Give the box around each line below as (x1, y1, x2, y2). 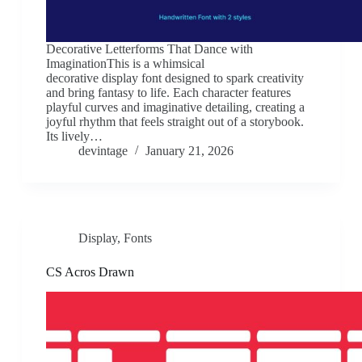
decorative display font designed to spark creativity (45, 71, 304, 86)
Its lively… (45, 129, 103, 144)
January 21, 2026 (145, 144, 234, 158)
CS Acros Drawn (45, 265, 134, 280)
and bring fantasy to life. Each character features (45, 86, 291, 100)
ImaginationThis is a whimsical (45, 57, 204, 71)
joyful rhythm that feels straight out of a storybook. (45, 115, 304, 129)
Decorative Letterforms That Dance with (45, 42, 253, 57)
